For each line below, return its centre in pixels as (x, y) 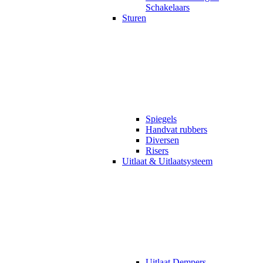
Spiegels (161, 119)
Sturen (134, 18)
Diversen (162, 140)
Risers (157, 150)
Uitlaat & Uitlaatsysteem (167, 161)
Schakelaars (168, 7)
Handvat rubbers (176, 129)
